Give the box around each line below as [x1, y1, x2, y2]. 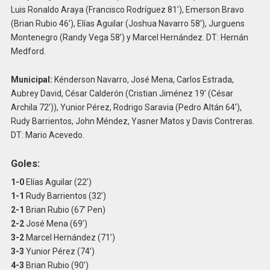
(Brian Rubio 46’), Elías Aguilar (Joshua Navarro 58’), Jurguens [10, 19, 245, 29]
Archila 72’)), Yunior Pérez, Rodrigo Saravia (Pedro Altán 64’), [10, 102, 242, 113]
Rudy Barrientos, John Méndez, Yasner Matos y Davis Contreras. [10, 116, 254, 127]
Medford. [10, 46, 46, 57]
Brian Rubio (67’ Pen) [24, 205, 105, 215]
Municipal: [10, 75, 52, 85]
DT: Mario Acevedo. [10, 130, 84, 140]
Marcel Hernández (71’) [24, 233, 115, 243]
